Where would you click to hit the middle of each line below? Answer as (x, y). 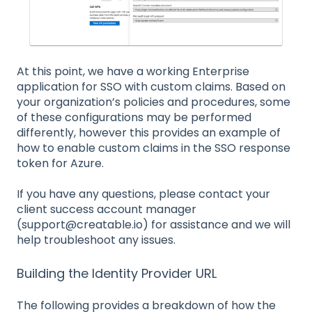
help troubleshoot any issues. (96, 240)
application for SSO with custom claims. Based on (151, 87)
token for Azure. (60, 163)
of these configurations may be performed (134, 117)
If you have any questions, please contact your (143, 194)
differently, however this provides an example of (149, 133)
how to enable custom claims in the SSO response (154, 148)
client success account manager (107, 210)
